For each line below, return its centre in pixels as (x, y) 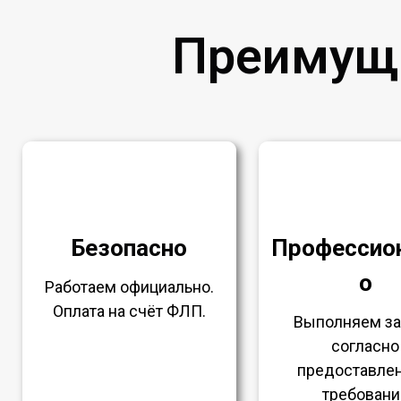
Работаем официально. (129, 286)
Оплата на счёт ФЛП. (129, 311)
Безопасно (129, 247)
